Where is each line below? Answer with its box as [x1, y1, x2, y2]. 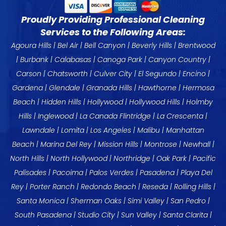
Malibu [137, 125, 160, 136]
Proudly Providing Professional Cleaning [21, 13, 205, 26]
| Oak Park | [150, 153, 193, 164]
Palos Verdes [89, 167, 134, 178]
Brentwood [178, 40, 215, 51]
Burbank [20, 54, 48, 65]
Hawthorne [138, 83, 177, 93]
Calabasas [54, 54, 91, 65]
